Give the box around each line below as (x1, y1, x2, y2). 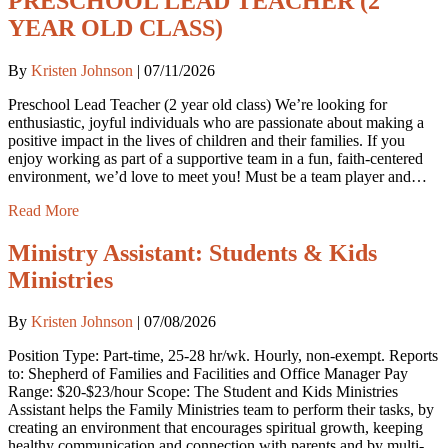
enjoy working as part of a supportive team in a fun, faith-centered (8, 149, 423, 167)
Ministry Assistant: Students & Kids (8, 239, 377, 266)
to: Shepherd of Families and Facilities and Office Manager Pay (8, 365, 408, 383)
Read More (8, 201, 79, 219)
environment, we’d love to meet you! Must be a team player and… (8, 167, 427, 185)
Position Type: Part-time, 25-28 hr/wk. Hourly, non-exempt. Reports (8, 347, 438, 365)
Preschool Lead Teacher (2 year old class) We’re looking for (8, 95, 387, 113)
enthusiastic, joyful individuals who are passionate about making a (8, 113, 424, 131)
